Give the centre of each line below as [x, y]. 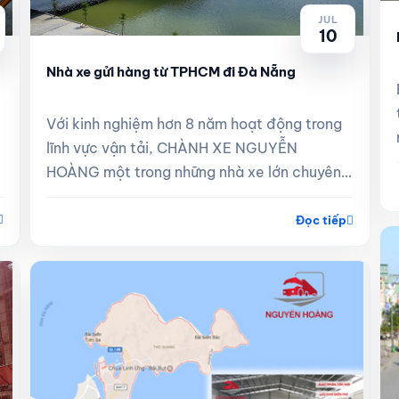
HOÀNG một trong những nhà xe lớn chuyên [193, 172]
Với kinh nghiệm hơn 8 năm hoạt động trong [194, 124]
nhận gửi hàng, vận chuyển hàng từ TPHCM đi [199, 196]
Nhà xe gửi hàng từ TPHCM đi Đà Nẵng [171, 72]
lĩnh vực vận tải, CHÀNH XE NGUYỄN [171, 148]
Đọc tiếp [322, 220]
